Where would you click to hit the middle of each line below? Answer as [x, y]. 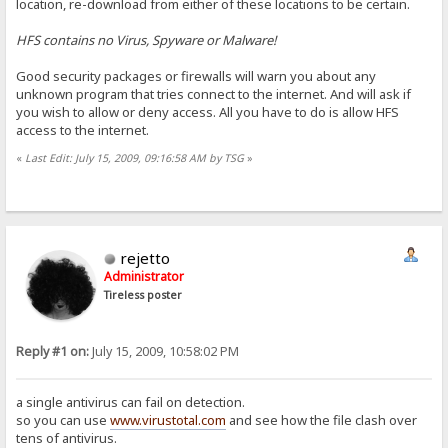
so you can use [63, 420]
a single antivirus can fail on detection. [131, 402]
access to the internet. [83, 130]
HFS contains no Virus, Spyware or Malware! [146, 40]
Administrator [144, 276]
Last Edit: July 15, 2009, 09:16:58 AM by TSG [135, 158]
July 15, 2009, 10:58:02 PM [164, 351]
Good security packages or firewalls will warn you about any [196, 76]
